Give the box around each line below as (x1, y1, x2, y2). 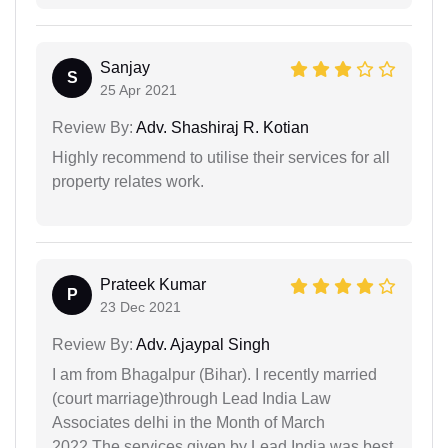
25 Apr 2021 (100, 82, 177, 99)
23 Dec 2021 (100, 299, 181, 316)
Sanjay (100, 59, 150, 77)
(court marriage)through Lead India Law (52, 390, 331, 408)
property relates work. (52, 173, 204, 191)
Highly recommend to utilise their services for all (52, 149, 390, 167)
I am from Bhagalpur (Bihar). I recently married (52, 366, 377, 384)
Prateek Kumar (100, 276, 206, 294)
